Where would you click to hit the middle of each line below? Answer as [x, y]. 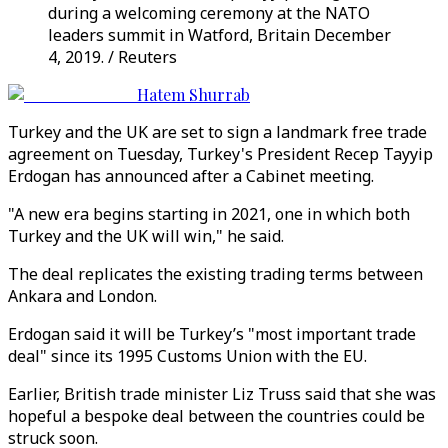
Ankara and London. [82, 296]
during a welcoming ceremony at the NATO [209, 13]
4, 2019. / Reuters [112, 57]
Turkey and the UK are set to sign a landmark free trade [217, 132]
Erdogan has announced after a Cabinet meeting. [191, 176]
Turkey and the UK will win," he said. [146, 236]
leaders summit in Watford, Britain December [219, 35]
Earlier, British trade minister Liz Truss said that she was [222, 394]
